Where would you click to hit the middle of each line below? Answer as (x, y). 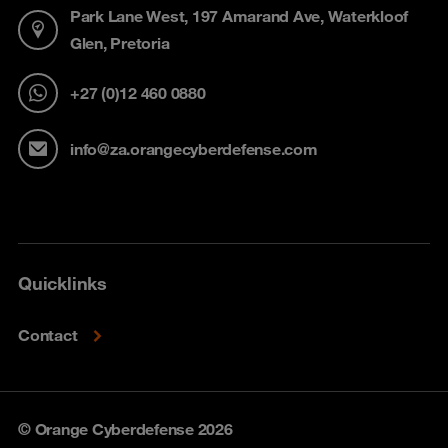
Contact (48, 335)
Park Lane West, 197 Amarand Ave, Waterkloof (238, 16)
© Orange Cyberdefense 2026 (125, 429)
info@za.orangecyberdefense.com (194, 148)
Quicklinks (62, 283)
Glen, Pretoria (119, 43)
